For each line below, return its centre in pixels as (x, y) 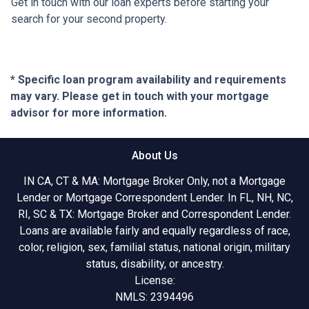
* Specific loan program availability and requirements (148, 79)
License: (154, 280)
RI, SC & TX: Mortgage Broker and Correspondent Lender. (154, 214)
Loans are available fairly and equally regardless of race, (154, 230)
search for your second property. (89, 19)
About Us (154, 155)
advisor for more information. (89, 112)
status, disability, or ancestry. (154, 263)
